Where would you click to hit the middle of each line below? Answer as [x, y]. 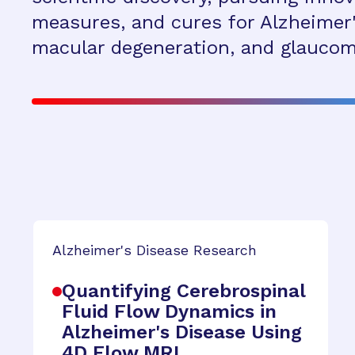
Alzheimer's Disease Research [155, 250]
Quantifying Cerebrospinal [183, 291]
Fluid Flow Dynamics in [169, 311]
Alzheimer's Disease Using [182, 332]
